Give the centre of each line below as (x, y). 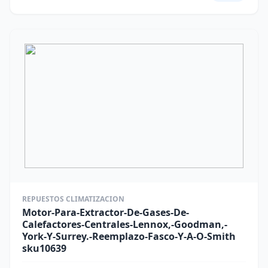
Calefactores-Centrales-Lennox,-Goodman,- (125, 224)
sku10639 (44, 248)
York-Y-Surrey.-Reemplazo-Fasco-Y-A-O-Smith (129, 236)
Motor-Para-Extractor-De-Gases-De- (106, 212)
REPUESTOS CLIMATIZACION (73, 199)
